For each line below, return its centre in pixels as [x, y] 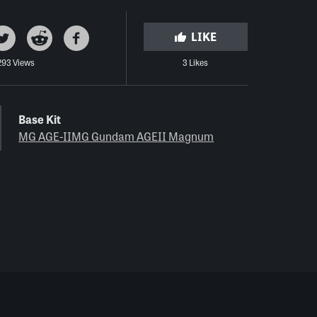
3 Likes [196, 62]
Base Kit [40, 119]
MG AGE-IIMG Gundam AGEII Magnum [116, 136]
